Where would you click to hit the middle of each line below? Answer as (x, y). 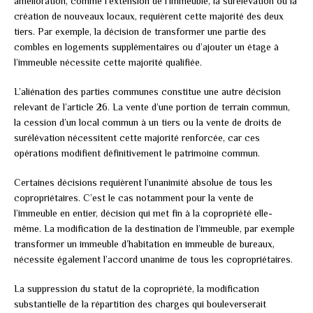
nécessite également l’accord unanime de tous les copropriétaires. (153, 259)
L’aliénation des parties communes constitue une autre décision (147, 91)
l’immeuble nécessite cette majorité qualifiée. (108, 62)
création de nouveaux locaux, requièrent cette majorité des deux (149, 16)
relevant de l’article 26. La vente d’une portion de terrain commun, (152, 107)
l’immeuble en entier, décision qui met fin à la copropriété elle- (143, 213)
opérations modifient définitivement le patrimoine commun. (137, 153)
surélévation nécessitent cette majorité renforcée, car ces (137, 137)
